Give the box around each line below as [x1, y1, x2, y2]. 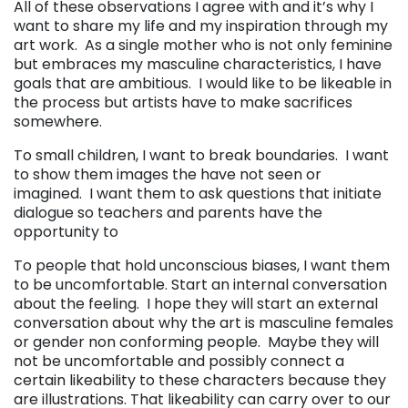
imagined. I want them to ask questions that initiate [14, 182, 382, 204]
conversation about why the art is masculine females [14, 311, 393, 333]
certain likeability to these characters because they [14, 369, 386, 391]
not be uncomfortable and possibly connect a [14, 350, 344, 372]
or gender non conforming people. [14, 331, 268, 352]
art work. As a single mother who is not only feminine [14, 34, 393, 56]
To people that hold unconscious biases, [14, 254, 303, 276]
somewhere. [14, 110, 117, 132]
